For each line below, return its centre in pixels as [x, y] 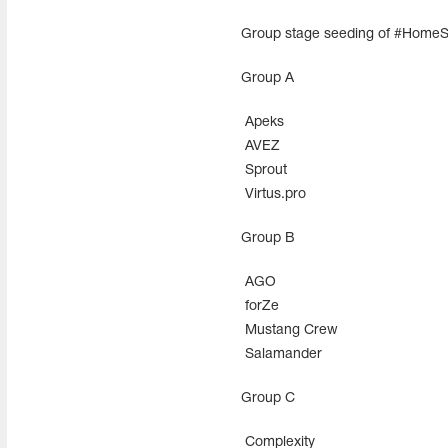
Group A [267, 78]
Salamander [281, 354]
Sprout [263, 170]
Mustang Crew [289, 330]
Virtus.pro [273, 194]
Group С [267, 398]
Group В [267, 238]
